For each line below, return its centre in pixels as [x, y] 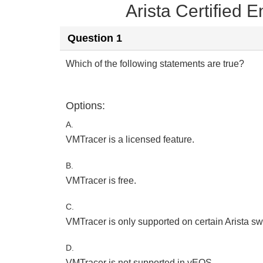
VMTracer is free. [101, 181]
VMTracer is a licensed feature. [130, 139]
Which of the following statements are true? [155, 64]
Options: [85, 106]
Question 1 [95, 38]
